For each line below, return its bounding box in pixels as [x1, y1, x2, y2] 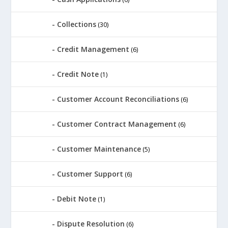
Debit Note [57, 193, 97, 204]
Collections [57, 19, 97, 29]
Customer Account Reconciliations [57, 94, 180, 104]
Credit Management [57, 44, 130, 54]
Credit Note [57, 69, 99, 79]
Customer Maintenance [57, 144, 141, 154]
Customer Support [57, 168, 124, 179]
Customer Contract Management [57, 119, 177, 129]
